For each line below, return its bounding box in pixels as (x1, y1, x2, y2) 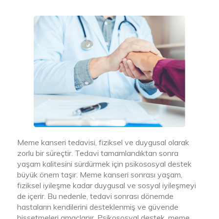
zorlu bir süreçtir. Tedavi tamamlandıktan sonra (17, 148, 178, 158)
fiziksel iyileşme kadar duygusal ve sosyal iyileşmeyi (17, 180, 196, 190)
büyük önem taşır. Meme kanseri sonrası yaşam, (17, 169, 182, 179)
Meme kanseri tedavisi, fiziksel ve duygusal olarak (17, 137, 189, 147)
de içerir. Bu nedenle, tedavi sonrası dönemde (17, 191, 174, 201)
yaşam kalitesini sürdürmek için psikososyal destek (17, 158, 192, 169)
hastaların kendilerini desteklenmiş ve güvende (17, 201, 178, 212)
